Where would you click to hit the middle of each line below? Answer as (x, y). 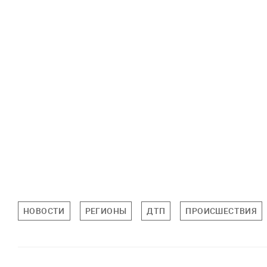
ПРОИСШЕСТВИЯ (221, 210)
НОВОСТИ (44, 210)
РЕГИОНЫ (106, 210)
